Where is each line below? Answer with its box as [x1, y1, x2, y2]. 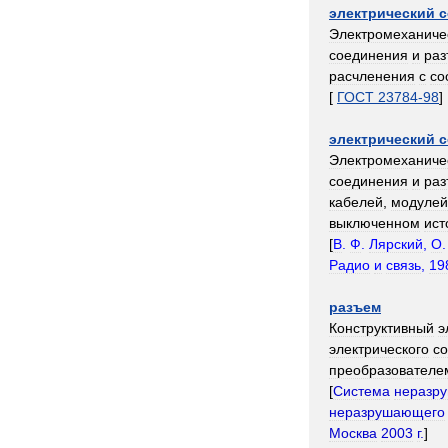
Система [333, 383, 390, 399]
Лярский [369, 236, 423, 252]
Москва [329, 425, 377, 441]
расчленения [329, 68, 415, 84]
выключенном [329, 215, 420, 231]
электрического [329, 341, 429, 357]
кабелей [329, 194, 383, 210]
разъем [329, 299, 381, 315]
